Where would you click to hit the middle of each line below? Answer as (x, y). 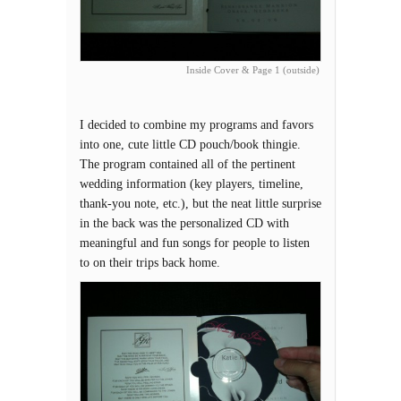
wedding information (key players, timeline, (192, 184)
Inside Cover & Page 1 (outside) (253, 70)
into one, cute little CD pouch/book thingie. (192, 145)
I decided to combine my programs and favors (196, 125)
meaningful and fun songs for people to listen (195, 243)
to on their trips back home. (152, 263)
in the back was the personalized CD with (184, 223)
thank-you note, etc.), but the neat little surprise (200, 204)
